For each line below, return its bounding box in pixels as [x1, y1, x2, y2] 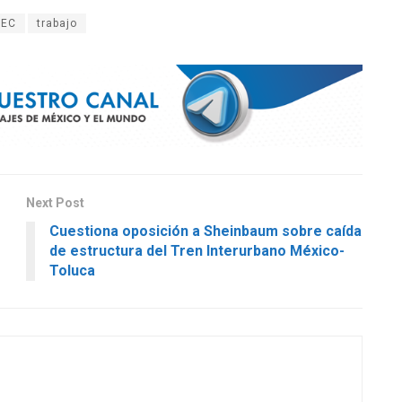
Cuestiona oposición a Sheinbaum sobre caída [49, 223, 362, 240]
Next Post [26, 196, 84, 211]
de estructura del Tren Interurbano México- [49, 242, 345, 260]
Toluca [49, 262, 95, 280]
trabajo [37, 16, 77, 30]
